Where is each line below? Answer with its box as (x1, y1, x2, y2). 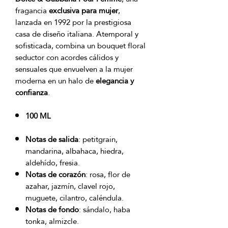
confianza (15, 84, 48, 100)
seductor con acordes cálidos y (15, 49, 119, 65)
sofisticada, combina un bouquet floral (15, 38, 146, 53)
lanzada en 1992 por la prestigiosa (15, 14, 131, 30)
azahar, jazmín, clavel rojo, (25, 178, 115, 193)
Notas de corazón (25, 166, 85, 182)
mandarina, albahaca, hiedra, (25, 143, 124, 158)
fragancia (15, 3, 49, 18)
